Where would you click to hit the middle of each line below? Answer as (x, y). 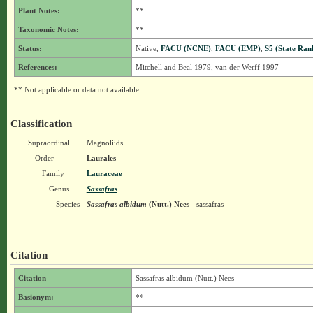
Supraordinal (49, 143)
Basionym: (36, 297)
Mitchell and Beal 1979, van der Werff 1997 (207, 67)
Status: (30, 48)
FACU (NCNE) (185, 48)
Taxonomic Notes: (48, 29)
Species (67, 204)
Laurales (101, 158)
